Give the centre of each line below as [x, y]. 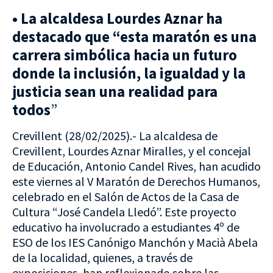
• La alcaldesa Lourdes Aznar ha [117, 19]
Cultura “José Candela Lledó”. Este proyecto [124, 211]
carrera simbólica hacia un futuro [125, 55]
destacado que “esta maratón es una [134, 37]
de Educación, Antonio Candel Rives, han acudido [136, 166]
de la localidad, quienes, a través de [102, 257]
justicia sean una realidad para [115, 92]
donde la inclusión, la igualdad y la [129, 73]
